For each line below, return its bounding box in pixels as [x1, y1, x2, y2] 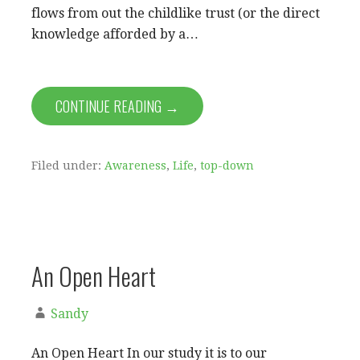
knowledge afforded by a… [31, 27, 198, 43]
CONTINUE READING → [55, 96, 179, 117]
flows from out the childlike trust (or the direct [31, 6, 320, 22]
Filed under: [31, 159, 104, 173]
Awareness [104, 159, 166, 173]
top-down [200, 159, 254, 173]
